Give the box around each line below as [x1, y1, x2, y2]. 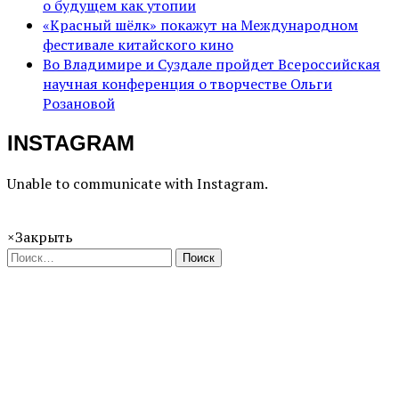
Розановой [43, 94, 115, 114]
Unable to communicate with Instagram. [7, 174, 268, 194]
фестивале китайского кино [43, 35, 233, 55]
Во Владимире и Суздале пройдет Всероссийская [43, 54, 380, 75]
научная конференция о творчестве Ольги [43, 74, 332, 94]
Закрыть [15, 227, 73, 248]
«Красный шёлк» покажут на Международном [43, 15, 358, 36]
